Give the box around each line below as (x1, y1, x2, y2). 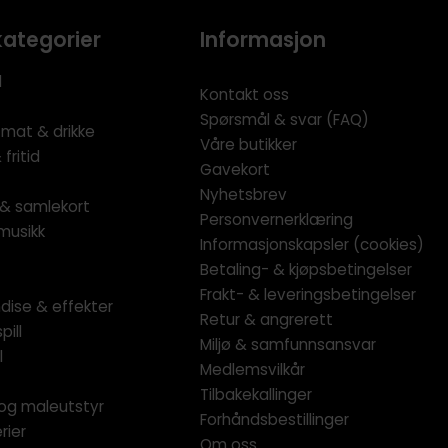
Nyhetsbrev (200, 183, 288, 205)
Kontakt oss (200, 83, 290, 105)
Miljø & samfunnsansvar (200, 333, 377, 355)
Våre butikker (200, 133, 298, 155)
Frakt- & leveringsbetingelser (200, 283, 417, 305)
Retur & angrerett (200, 308, 334, 330)
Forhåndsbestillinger (200, 408, 350, 430)
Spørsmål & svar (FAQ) (200, 108, 370, 130)
